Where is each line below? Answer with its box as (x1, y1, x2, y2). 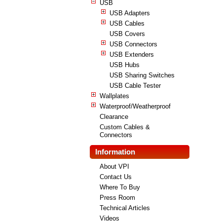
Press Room (100, 193, 135, 201)
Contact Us (100, 173, 132, 181)
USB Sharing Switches (110, 71, 175, 79)
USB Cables (110, 19, 145, 27)
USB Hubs (110, 61, 140, 69)
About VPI (100, 162, 129, 170)
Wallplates (100, 92, 129, 100)
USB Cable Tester (110, 81, 161, 89)
